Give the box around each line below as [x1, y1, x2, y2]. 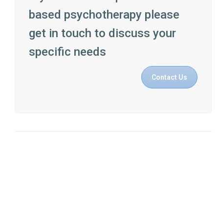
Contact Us [152, 73, 187, 82]
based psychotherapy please [29, 8, 179, 22]
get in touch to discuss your [29, 26, 176, 41]
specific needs [29, 45, 106, 59]
